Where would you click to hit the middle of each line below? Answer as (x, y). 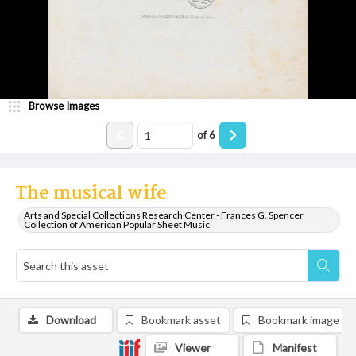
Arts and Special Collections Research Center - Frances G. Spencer (164, 215)
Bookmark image (299, 320)
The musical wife (91, 194)
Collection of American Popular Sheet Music (117, 224)
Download (71, 320)
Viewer (193, 348)
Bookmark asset (181, 320)
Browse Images (64, 106)
